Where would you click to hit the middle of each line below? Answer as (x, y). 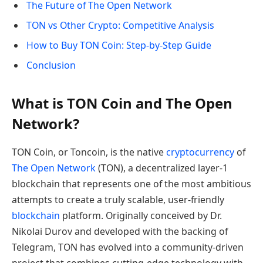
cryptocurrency (200, 152)
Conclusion (51, 65)
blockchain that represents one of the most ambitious (131, 183)
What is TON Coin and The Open (122, 103)
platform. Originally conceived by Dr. (141, 215)
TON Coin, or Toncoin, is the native (89, 152)
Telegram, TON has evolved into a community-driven (128, 247)
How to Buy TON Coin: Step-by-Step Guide (119, 45)
